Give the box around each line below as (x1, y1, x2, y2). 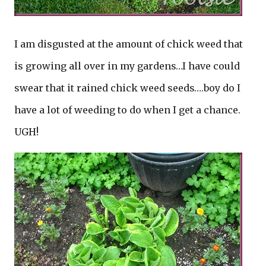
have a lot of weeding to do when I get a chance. (14, 104, 240, 116)
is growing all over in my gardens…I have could (14, 60, 240, 72)
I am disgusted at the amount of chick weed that (14, 38, 243, 50)
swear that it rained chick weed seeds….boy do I (14, 82, 240, 94)
